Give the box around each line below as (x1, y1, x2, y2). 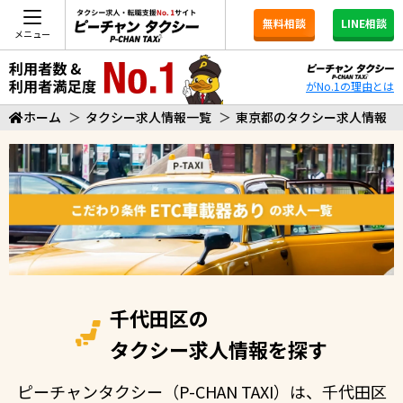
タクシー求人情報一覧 (85, 108, 211, 126)
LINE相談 (340, 15, 387, 31)
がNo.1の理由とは (306, 78, 394, 94)
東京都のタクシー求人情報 (236, 108, 387, 126)
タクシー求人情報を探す (110, 334, 327, 363)
